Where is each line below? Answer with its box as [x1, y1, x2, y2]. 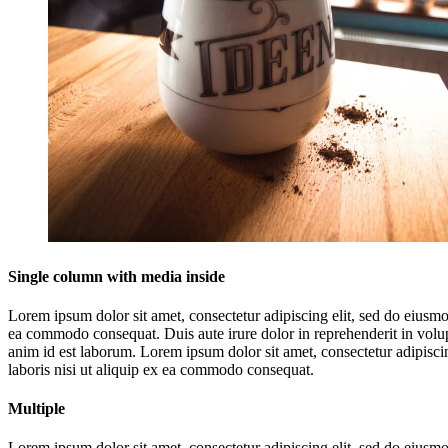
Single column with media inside [8, 267, 225, 285]
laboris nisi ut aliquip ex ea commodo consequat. [8, 360, 314, 378]
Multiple [8, 400, 65, 418]
